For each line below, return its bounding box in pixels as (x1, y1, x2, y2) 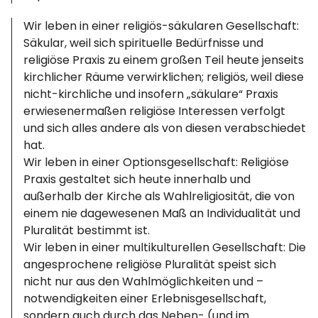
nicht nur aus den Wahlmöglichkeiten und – (23, 273, 264, 290)
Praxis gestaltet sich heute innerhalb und (23, 171, 251, 187)
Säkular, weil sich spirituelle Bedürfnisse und (23, 35, 264, 51)
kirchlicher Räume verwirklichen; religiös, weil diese (23, 69, 305, 85)
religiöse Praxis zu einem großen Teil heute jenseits (23, 52, 305, 68)
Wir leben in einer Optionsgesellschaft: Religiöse (23, 154, 290, 170)
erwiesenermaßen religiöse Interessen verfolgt (23, 103, 286, 119)
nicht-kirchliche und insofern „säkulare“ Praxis (23, 86, 279, 102)
